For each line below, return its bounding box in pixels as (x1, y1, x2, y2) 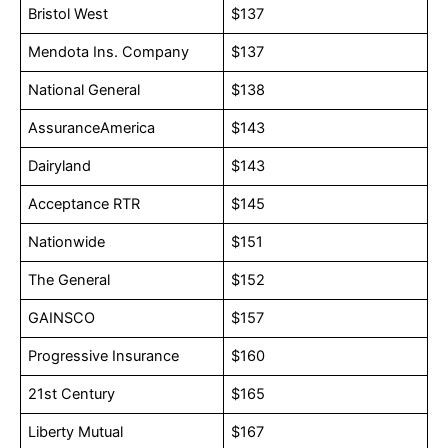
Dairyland (28, 157, 92, 176)
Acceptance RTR (28, 195, 141, 214)
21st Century (28, 385, 116, 404)
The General (28, 271, 111, 290)
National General (28, 81, 141, 100)
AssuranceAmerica (28, 119, 156, 138)
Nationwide (28, 233, 106, 252)
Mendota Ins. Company (28, 43, 190, 62)
